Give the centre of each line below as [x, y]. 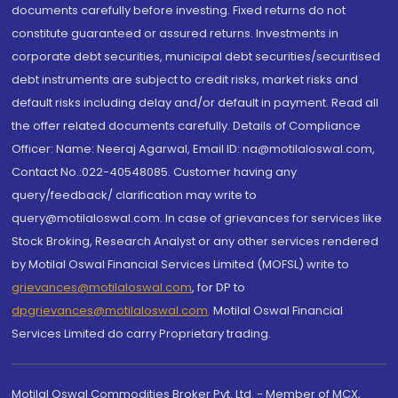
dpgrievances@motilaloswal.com [110, 310]
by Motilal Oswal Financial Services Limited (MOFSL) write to [181, 264]
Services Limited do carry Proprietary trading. [142, 334]
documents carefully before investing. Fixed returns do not [179, 10]
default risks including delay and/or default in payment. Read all [195, 103]
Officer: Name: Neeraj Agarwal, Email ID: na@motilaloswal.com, [194, 149]
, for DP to [219, 287]
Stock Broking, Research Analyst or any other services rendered [195, 241]
